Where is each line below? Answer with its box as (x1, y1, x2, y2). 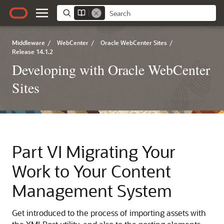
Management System (12, 179, 172, 201)
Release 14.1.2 (12, 47, 53, 55)
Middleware (12, 38, 45, 46)
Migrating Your (66, 140, 175, 162)
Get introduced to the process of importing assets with (12, 207, 206, 218)
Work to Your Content (12, 160, 171, 181)
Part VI (12, 140, 66, 162)
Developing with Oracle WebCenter (12, 60, 210, 79)
